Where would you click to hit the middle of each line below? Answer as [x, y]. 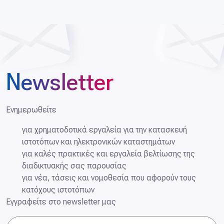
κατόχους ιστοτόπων [58, 190]
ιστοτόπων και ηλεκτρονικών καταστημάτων [98, 142]
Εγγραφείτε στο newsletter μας [61, 202]
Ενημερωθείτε [31, 110]
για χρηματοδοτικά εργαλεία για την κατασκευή [104, 130]
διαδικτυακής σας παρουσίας [74, 166]
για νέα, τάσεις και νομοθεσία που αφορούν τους [109, 178]
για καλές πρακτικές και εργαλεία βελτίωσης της [108, 154]
